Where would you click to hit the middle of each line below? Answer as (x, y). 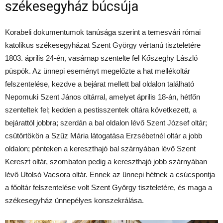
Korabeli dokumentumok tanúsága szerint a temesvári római (103, 32)
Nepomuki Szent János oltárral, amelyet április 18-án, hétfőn (103, 97)
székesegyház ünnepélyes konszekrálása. (74, 201)
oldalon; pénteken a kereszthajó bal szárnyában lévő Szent (100, 149)
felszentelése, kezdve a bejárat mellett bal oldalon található (100, 84)
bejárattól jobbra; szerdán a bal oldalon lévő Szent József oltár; (106, 123)
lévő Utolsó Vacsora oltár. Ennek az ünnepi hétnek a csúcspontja (110, 175)
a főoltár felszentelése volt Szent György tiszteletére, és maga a (109, 188)
